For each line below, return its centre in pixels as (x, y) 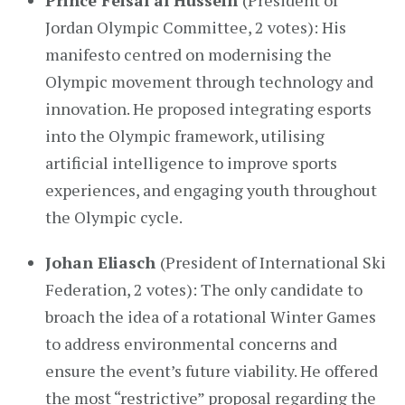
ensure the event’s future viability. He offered (212, 371)
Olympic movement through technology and (209, 81)
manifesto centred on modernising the (188, 54)
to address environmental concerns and (191, 344)
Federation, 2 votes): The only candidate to (204, 289)
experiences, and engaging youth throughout (211, 190)
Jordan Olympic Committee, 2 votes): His (196, 27)
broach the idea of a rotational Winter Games (211, 316)
